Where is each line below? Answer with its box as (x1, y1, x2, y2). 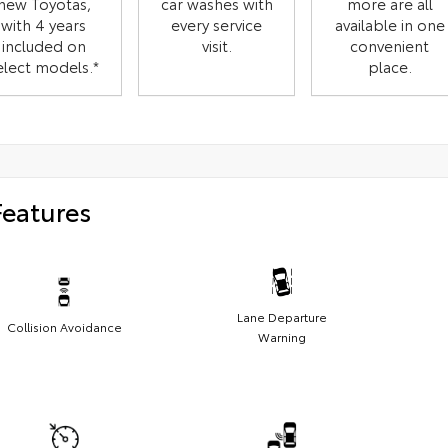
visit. (201, 34, 232, 57)
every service (171, 13, 263, 36)
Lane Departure (237, 307, 327, 325)
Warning (258, 327, 306, 345)
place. (367, 55, 412, 78)
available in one (334, 13, 445, 36)
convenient (350, 34, 430, 57)
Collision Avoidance (6, 317, 122, 335)
